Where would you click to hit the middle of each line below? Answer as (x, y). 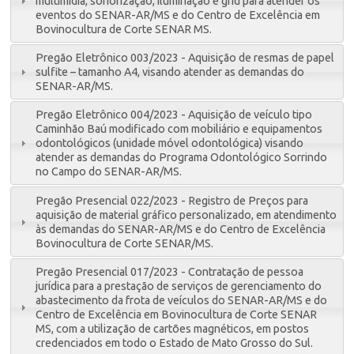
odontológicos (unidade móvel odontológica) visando (170, 143)
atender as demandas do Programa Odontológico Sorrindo (182, 158)
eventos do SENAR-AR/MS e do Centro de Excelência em (178, 15)
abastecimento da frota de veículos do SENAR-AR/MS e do (182, 300)
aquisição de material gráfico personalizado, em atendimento (186, 215)
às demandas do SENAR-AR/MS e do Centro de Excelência (181, 229)
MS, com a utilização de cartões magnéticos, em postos (173, 328)
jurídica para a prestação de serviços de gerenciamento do (179, 286)
